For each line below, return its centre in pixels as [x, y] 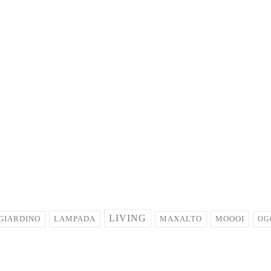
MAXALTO [181, 219]
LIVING [128, 218]
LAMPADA [75, 218]
